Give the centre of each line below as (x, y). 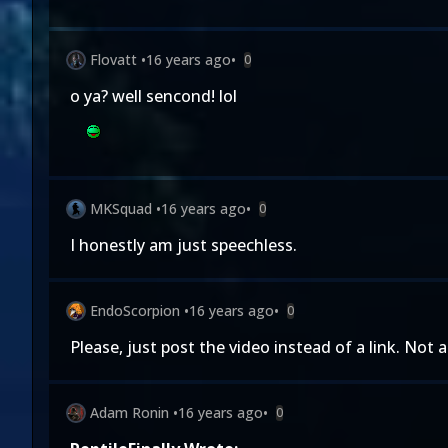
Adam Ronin (129, 412)
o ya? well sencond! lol (153, 96)
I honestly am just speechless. (183, 245)
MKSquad (121, 208)
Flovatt (113, 59)
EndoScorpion (135, 310)
